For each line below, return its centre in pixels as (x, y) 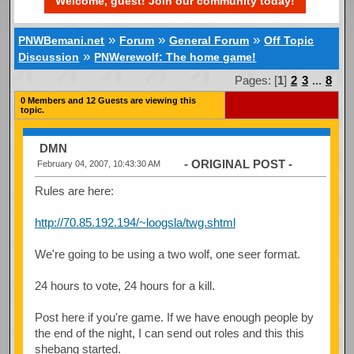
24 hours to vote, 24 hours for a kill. (124, 285)
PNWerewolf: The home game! (175, 57)
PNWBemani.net (62, 41)
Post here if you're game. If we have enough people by (174, 317)
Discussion (49, 57)
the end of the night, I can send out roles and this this (169, 333)
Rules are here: (74, 190)
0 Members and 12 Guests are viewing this (108, 100)
